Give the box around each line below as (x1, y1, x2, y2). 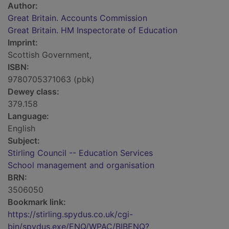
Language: (8, 111, 49, 122)
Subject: (8, 135, 40, 146)
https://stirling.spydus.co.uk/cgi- (8, 209, 133, 220)
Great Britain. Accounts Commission (8, 13, 147, 24)
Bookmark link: (8, 197, 66, 208)
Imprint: (8, 37, 38, 48)
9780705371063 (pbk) (8, 74, 95, 85)
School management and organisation (8, 160, 154, 171)
